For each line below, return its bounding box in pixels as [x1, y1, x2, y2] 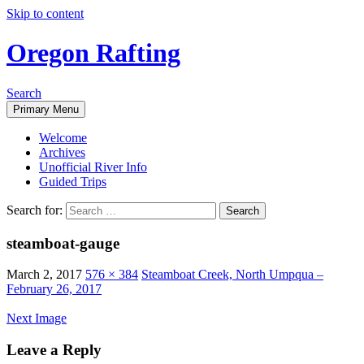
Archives [39, 145, 85, 159]
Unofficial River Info [39, 159, 147, 174]
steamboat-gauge [6, 234, 119, 252]
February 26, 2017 [6, 282, 102, 297]
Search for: [6, 202, 63, 217]
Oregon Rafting [6, 38, 180, 68]
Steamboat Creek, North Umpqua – [141, 267, 323, 282]
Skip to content [6, 6, 84, 20]
